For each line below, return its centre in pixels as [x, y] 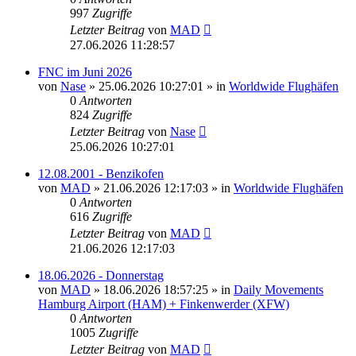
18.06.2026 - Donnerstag [101, 275]
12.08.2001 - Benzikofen [101, 173]
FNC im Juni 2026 [85, 72]
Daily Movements [279, 289]
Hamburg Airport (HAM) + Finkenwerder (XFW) [164, 304]
